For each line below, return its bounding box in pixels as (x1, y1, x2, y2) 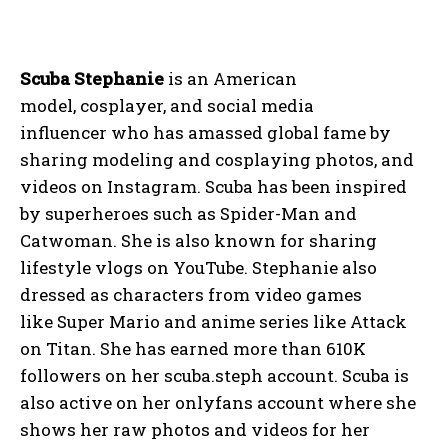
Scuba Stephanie (20, 67, 164, 91)
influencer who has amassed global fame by (20, 121, 391, 145)
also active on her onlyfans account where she (20, 391, 416, 415)
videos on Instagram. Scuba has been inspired (20, 175, 407, 199)
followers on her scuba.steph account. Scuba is (20, 364, 409, 388)
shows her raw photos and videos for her (20, 418, 370, 442)
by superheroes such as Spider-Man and (20, 202, 357, 226)
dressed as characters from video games (20, 283, 362, 307)
